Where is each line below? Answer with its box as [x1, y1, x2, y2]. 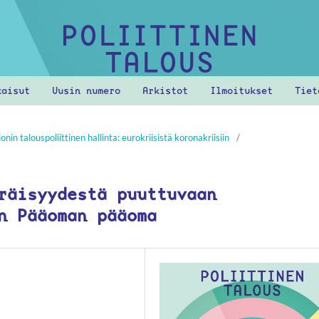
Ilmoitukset [209, 83, 273, 97]
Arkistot [142, 83, 188, 97]
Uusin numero [51, 83, 120, 97]
